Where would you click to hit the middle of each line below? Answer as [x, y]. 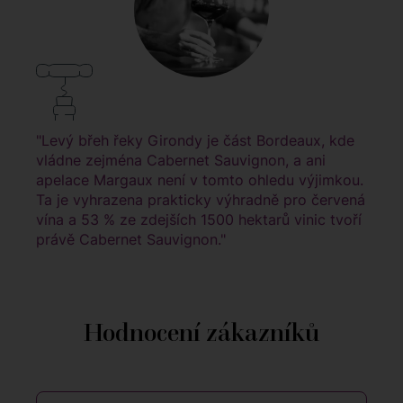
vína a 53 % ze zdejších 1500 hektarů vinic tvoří [199, 220]
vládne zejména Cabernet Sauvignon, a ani [181, 161]
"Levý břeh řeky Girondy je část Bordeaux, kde [195, 141]
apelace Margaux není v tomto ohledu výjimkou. [200, 180]
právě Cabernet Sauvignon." [131, 240]
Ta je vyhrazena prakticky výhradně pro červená [201, 200]
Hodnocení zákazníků [201, 333]
